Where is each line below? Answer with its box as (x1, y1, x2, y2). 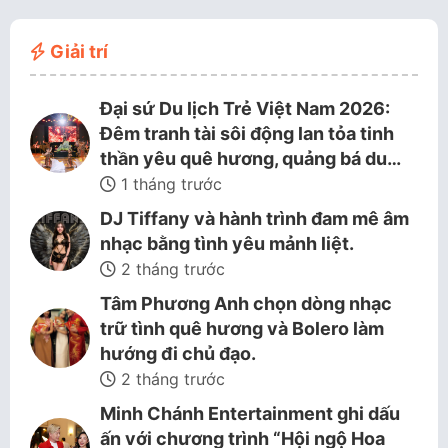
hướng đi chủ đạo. (100, 343, 256, 364)
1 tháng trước (116, 174, 222, 194)
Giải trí (46, 41, 108, 62)
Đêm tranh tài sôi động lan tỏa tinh (100, 123, 394, 144)
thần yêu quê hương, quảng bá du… (100, 148, 401, 169)
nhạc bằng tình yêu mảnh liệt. (100, 233, 354, 254)
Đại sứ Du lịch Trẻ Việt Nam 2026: (100, 98, 390, 119)
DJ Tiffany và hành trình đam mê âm (100, 208, 409, 229)
